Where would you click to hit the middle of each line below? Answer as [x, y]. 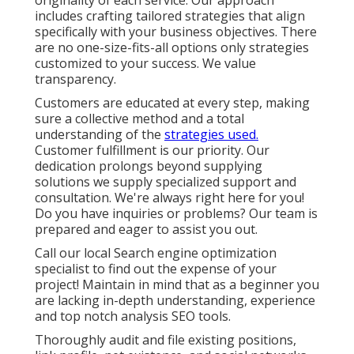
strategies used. [211, 135]
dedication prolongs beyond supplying [149, 166]
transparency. [75, 79]
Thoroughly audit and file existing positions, [166, 340]
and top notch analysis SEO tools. [133, 316]
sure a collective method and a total [139, 119]
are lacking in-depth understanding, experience [175, 301]
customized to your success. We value [145, 64]
